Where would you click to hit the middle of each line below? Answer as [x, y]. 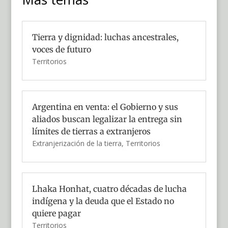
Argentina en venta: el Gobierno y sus [105, 107]
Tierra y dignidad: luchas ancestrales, [105, 37]
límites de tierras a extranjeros [91, 132]
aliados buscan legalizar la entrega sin [107, 119]
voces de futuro [61, 50]
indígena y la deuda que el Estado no [103, 201]
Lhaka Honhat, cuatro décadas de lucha [109, 189]
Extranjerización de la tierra [77, 144]
